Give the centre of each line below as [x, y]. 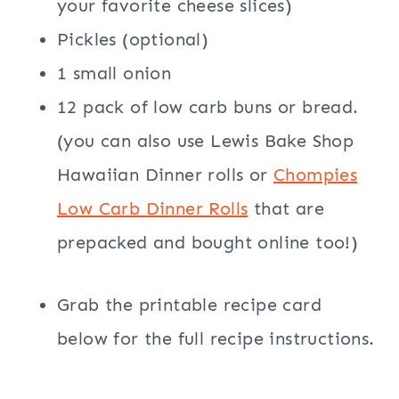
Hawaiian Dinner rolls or [165, 175]
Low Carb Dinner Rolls [153, 209]
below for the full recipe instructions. [216, 339]
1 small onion [114, 73]
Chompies [316, 175]
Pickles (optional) [133, 40]
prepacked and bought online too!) [208, 243]
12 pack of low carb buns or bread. [208, 107]
